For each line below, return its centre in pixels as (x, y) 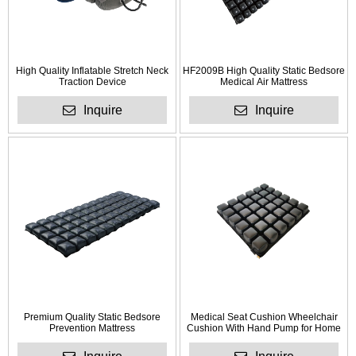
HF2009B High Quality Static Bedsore (264, 71)
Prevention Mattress (92, 329)
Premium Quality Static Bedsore (92, 317)
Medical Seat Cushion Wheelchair (264, 317)
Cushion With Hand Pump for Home (264, 329)
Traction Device (92, 82)
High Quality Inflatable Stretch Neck (92, 71)
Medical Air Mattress (264, 82)
